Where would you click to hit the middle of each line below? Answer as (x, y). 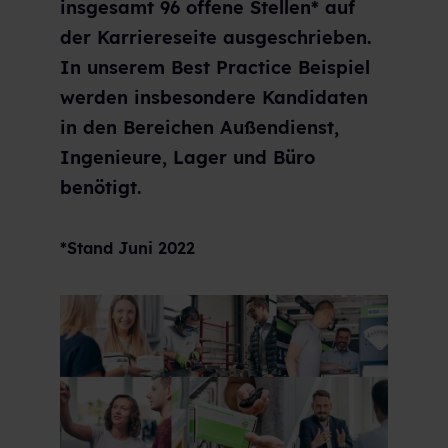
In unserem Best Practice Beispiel (215, 67)
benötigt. (100, 187)
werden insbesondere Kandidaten (214, 97)
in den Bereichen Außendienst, (199, 127)
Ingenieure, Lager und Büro (187, 157)
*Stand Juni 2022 (127, 247)
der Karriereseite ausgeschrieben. (215, 37)
